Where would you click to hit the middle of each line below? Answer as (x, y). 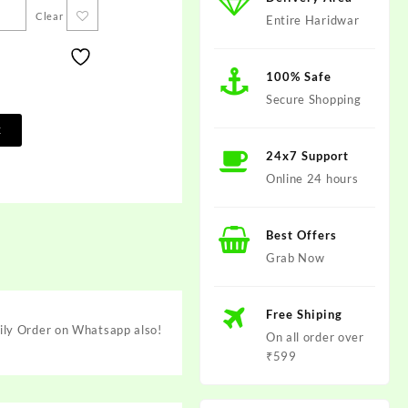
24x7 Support (307, 156)
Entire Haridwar (312, 20)
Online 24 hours (312, 178)
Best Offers (301, 235)
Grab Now (295, 258)
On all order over (315, 337)
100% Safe (298, 76)
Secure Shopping (313, 99)
